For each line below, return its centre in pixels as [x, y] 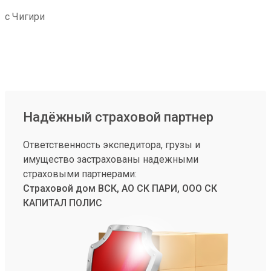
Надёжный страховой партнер [118, 117]
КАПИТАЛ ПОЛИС [63, 203]
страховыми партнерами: [80, 174]
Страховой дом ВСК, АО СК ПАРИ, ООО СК [120, 188]
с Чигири [25, 17]
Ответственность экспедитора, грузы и [112, 145]
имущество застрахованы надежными [111, 159]
